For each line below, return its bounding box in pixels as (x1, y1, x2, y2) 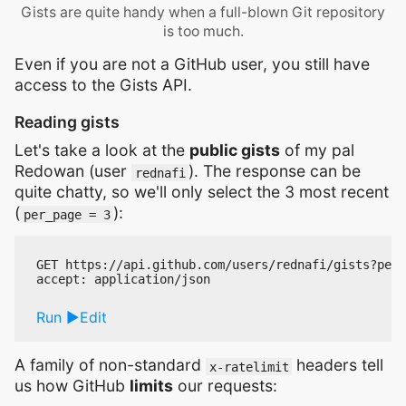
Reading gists (14, 111, 120, 131)
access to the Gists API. (14, 74, 192, 94)
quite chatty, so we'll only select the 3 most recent (14, 182, 389, 202)
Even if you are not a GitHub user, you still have (14, 53, 370, 73)
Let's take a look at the (14, 140, 189, 160)
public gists (189, 140, 280, 160)
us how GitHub (14, 376, 130, 396)
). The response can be (188, 161, 362, 181)
